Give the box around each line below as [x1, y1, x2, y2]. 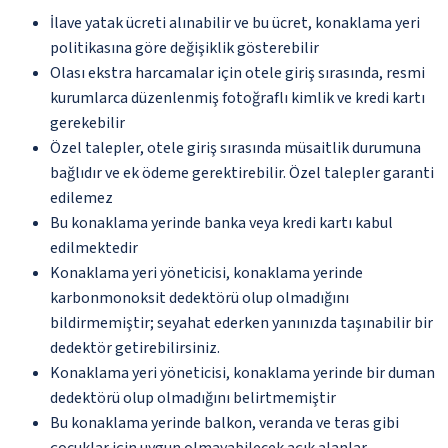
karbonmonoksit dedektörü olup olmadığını [50, 286, 349, 309]
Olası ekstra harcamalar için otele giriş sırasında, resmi [50, 61, 425, 84]
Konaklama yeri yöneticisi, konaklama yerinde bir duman [50, 361, 435, 384]
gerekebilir [50, 111, 125, 134]
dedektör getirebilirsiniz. [50, 336, 220, 359]
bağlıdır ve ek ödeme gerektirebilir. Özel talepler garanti [50, 161, 434, 184]
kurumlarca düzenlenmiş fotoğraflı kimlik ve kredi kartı [50, 86, 425, 109]
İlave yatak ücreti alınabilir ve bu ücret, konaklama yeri [50, 11, 420, 34]
